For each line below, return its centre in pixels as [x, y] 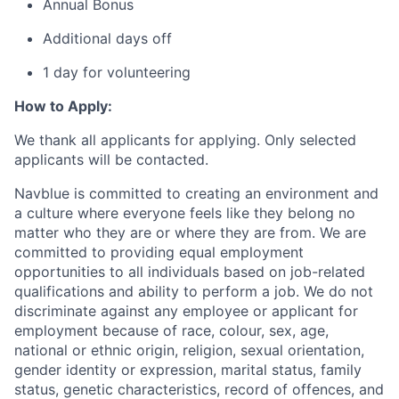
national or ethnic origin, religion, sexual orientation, [189, 350]
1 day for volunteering [117, 72]
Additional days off [107, 38]
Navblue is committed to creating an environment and [196, 193]
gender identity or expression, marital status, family [188, 370]
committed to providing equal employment [159, 252]
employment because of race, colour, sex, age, [171, 330]
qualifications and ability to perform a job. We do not [194, 291]
